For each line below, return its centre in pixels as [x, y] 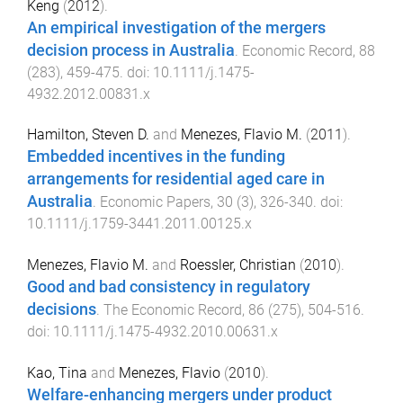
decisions [62, 310]
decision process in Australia [131, 50]
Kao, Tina [57, 372]
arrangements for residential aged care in [176, 179]
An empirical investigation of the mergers [176, 27]
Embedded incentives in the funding [156, 157]
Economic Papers [155, 202]
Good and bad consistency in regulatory [169, 287]
